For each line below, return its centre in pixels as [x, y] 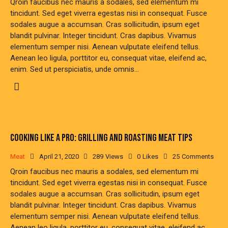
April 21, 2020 [59, 157]
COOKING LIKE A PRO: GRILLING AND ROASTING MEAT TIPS [101, 138]
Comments [197, 157]
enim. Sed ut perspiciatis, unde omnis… [75, 69]
